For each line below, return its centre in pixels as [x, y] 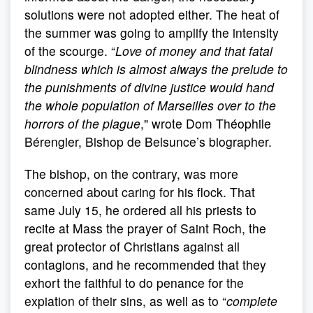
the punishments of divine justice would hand [149, 87]
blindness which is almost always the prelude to [156, 69]
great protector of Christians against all [132, 246]
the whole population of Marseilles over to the [150, 105]
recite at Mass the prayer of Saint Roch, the [145, 228]
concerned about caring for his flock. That [140, 192]
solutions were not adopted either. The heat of [152, 14]
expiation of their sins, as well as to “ [125, 301]
